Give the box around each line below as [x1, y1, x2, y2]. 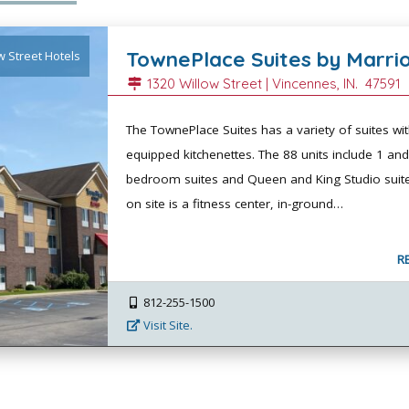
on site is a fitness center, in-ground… [126, 194, 344, 212]
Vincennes [272, 74, 338, 92]
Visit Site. [141, 316, 194, 333]
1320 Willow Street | [143, 74, 273, 92]
